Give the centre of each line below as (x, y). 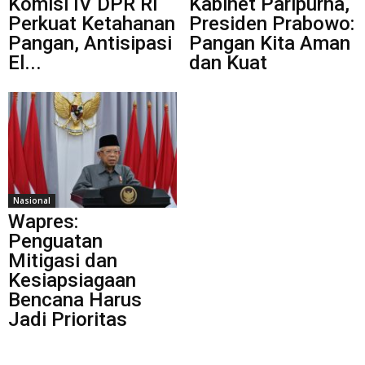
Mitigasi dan (63, 260)
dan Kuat (228, 62)
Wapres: (43, 221)
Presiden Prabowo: (271, 23)
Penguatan (55, 241)
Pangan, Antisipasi (90, 43)
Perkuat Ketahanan (92, 23)
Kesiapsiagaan (72, 280)
